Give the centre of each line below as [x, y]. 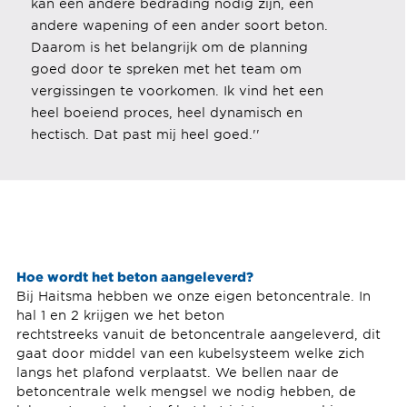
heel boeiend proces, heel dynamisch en [166, 112]
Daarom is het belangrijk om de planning [169, 46]
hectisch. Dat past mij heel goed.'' [145, 134]
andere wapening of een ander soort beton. [179, 25]
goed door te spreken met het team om [166, 68]
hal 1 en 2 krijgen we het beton [122, 315]
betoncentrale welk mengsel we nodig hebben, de [186, 392]
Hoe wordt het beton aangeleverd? [136, 277]
